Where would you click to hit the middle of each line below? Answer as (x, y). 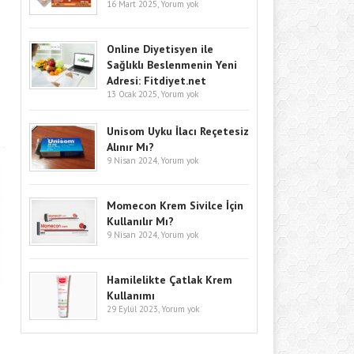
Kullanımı (131, 295)
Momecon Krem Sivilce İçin (175, 205)
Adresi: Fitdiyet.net (156, 80)
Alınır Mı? (130, 147)
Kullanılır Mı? (140, 221)
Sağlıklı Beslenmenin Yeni (172, 64)
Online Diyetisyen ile (160, 49)
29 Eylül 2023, (134, 309)
